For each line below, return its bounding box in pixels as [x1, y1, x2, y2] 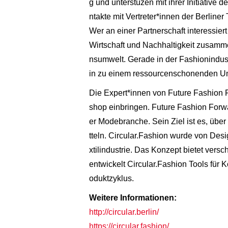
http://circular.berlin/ [89, 207, 159, 216]
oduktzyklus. [89, 174, 134, 183]
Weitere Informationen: [89, 193, 177, 202]
